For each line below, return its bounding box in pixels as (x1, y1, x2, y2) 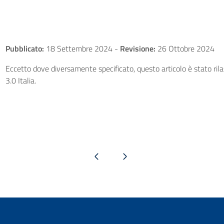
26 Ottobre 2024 (155, 42, 214, 54)
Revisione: (119, 42, 155, 54)
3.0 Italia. (5, 74, 36, 86)
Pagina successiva (102, 151, 146, 160)
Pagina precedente (73, 151, 119, 160)
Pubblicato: (5, 42, 44, 54)
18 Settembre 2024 (43, 42, 114, 54)
